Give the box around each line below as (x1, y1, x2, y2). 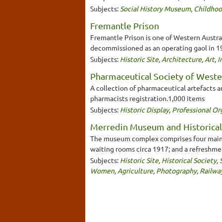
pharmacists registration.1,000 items (90, 93, 205, 103)
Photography (156, 166, 197, 175)
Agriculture (117, 166, 153, 175)
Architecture (162, 54, 202, 63)
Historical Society (162, 155, 217, 165)
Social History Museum (120, 3, 191, 13)
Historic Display (120, 105, 169, 114)
